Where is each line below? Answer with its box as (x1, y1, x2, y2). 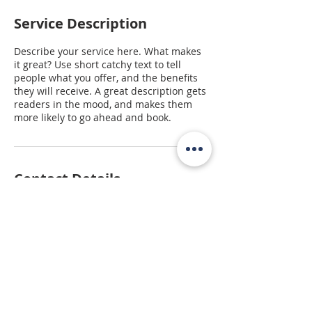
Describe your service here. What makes (14, 45, 201, 58)
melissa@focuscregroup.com (14, 226, 148, 240)
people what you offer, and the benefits (14, 71, 198, 84)
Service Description (14, 14, 147, 33)
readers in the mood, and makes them (14, 97, 192, 111)
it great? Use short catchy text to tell (14, 58, 181, 71)
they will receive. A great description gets (14, 84, 206, 97)
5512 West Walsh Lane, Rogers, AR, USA (14, 200, 196, 213)
